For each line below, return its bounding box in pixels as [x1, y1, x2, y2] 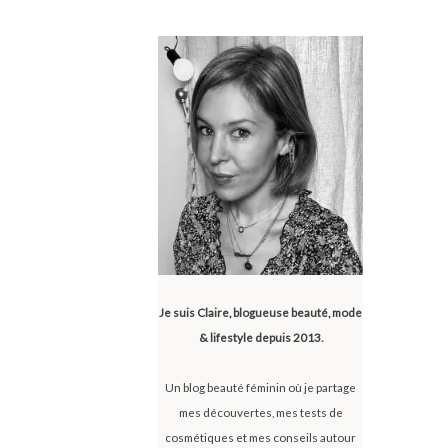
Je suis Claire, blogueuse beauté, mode [159, 305, 363, 319]
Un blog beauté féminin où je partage [165, 380, 357, 394]
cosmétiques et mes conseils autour [165, 430, 357, 444]
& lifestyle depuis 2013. [198, 330, 323, 344]
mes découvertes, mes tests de [178, 405, 343, 419]
